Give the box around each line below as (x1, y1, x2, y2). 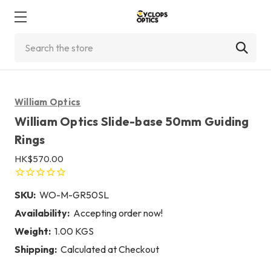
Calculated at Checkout (60, 243, 159, 255)
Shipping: (15, 243, 57, 255)
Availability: (15, 206, 70, 219)
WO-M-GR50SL (39, 188, 109, 201)
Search (15, 34, 44, 47)
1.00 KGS (54, 224, 94, 237)
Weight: (15, 224, 51, 237)
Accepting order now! (73, 206, 163, 219)
